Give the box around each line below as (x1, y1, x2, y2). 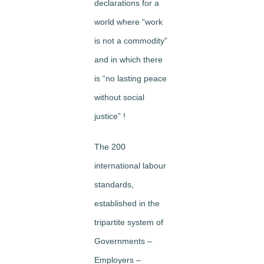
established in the (94, 199, 160, 209)
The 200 (94, 142, 126, 152)
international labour (94, 161, 166, 171)
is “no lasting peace (94, 74, 167, 84)
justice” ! (94, 111, 126, 121)
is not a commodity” (94, 36, 167, 46)
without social (94, 93, 144, 103)
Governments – (94, 236, 152, 246)
